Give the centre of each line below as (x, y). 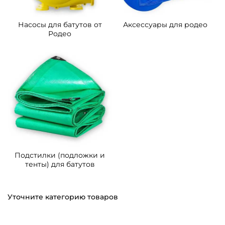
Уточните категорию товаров (63, 197)
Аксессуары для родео (165, 25)
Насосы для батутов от (60, 25)
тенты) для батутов (60, 164)
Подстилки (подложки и (60, 155)
